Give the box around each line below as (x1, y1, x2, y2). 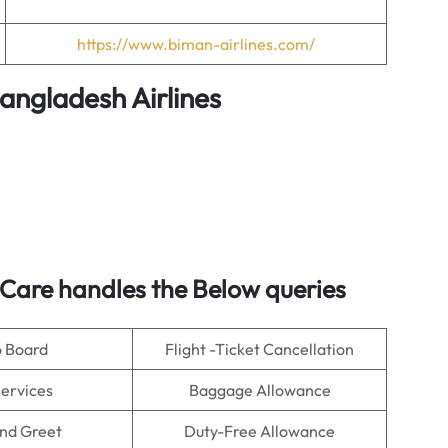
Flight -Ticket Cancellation (165, 339, 354, 359)
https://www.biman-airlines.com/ (77, 34, 315, 54)
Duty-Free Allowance (184, 421, 335, 441)
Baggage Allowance (188, 380, 331, 400)
